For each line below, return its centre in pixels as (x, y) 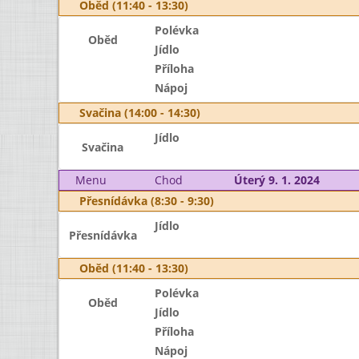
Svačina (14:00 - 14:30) (140, 113)
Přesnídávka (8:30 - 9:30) (147, 201)
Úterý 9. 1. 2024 (276, 180)
